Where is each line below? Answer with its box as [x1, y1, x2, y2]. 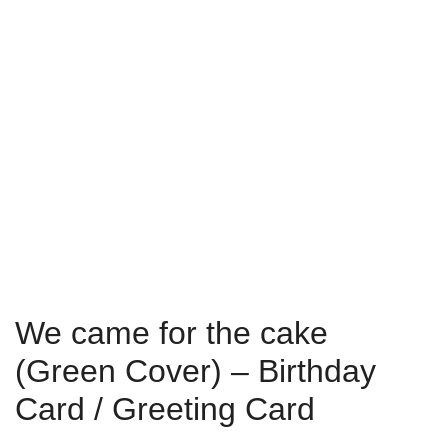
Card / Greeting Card [15, 391, 315, 427]
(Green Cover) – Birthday [15, 353, 376, 389]
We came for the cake [15, 315, 328, 351]
